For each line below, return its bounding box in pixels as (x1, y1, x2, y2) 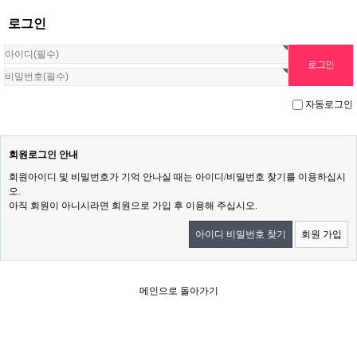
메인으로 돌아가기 (139, 285, 218, 297)
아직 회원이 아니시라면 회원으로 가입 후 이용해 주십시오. (9, 200, 257, 212)
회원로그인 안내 (9, 149, 78, 161)
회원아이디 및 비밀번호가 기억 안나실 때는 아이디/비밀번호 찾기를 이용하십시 (9, 171, 346, 183)
